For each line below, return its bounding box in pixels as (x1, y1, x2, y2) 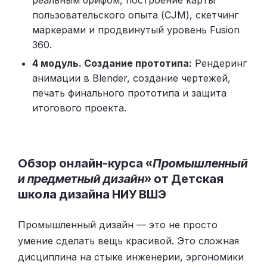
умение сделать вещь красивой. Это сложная (18, 234, 239, 247)
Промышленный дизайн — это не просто (18, 218, 218, 231)
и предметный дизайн (18, 171, 144, 186)
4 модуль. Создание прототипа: (32, 57, 192, 70)
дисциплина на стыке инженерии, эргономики (18, 250, 244, 263)
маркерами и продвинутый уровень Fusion (32, 23, 240, 36)
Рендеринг (192, 57, 247, 70)
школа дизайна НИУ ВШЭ (18, 187, 166, 201)
